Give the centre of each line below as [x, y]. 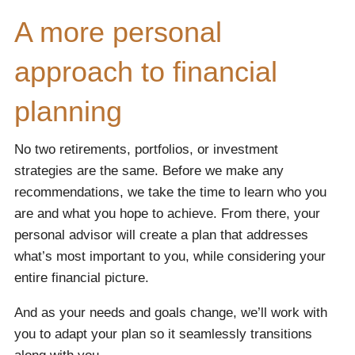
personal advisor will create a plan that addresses [162, 235]
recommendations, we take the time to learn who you [171, 192]
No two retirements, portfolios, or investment [147, 149]
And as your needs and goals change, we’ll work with [171, 312]
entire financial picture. [82, 277]
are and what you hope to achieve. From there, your [168, 213]
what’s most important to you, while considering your [170, 256]
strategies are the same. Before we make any [149, 170]
